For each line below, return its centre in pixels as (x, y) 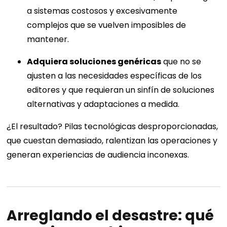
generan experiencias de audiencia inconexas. (98, 155)
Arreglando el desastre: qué (110, 216)
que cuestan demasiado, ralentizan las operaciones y (112, 141)
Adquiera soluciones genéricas (94, 62)
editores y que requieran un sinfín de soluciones (121, 90)
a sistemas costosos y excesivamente (102, 11)
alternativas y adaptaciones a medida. (103, 104)
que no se (181, 62)
